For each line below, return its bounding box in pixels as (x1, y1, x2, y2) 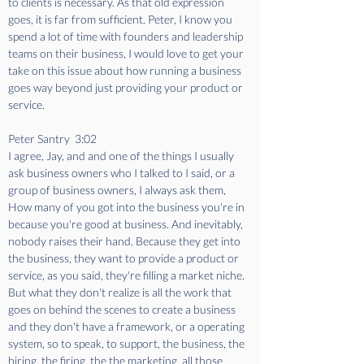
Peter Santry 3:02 (8, 132, 102, 145)
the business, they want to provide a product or (8, 251, 241, 265)
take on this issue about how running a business (8, 63, 244, 77)
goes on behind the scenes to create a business (8, 302, 238, 316)
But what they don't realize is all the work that (8, 285, 234, 299)
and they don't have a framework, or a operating (8, 319, 247, 333)
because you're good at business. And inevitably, (8, 217, 245, 231)
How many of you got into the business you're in (8, 200, 247, 214)
